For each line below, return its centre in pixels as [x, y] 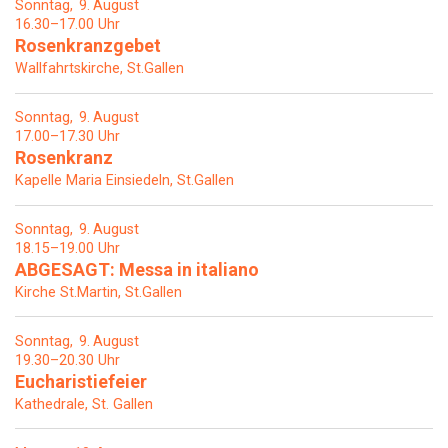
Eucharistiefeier [81, 381]
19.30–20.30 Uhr [67, 360]
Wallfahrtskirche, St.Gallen [99, 69]
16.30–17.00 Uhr [67, 25]
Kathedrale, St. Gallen [84, 404]
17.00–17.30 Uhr [67, 137]
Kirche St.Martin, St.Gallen [98, 292]
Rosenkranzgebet [88, 46]
